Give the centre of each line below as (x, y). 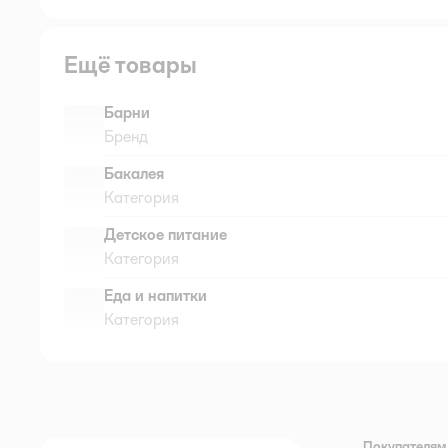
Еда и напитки (155, 295)
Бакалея (134, 173)
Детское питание (165, 234)
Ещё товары (130, 64)
